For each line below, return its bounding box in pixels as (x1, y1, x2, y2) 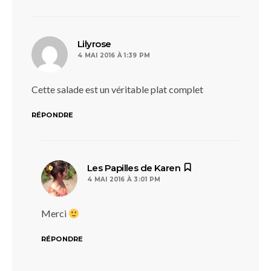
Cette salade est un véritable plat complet (31, 83, 203, 95)
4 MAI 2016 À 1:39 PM (77, 51, 150, 59)
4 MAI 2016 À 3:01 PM (87, 175, 160, 183)
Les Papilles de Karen (87, 162, 181, 174)
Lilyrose (77, 38, 111, 50)
